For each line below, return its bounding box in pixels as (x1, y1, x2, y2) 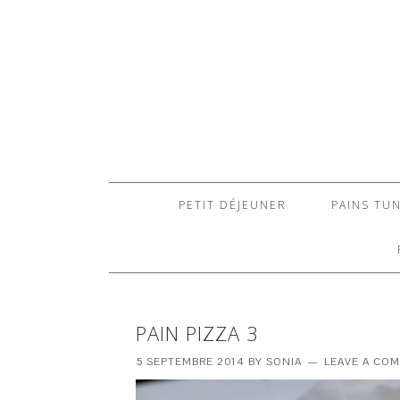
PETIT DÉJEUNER (179, 197, 287, 212)
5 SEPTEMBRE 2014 (136, 354, 245, 369)
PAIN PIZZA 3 (136, 320, 259, 346)
